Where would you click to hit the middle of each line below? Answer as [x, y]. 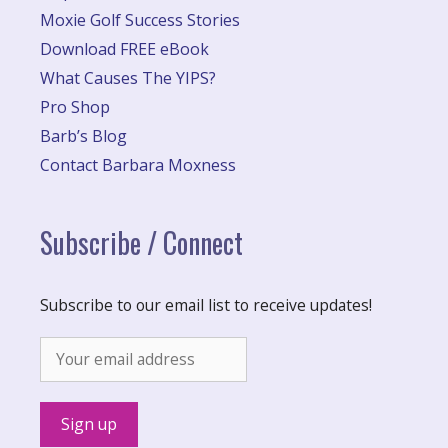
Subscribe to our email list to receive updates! [206, 304]
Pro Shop [75, 106]
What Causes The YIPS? [128, 77]
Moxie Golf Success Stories [140, 19]
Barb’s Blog [83, 135]
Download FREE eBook [124, 48]
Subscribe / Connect [141, 242]
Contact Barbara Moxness [138, 164]
